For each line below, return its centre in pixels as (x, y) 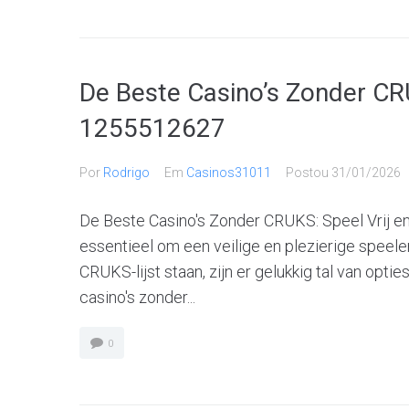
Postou (309, 173)
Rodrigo (126, 173)
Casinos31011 (229, 173)
